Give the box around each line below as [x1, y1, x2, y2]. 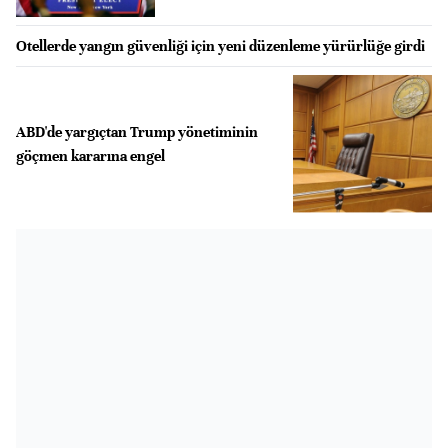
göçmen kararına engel [16, 146, 165, 165]
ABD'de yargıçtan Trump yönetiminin [16, 122, 258, 141]
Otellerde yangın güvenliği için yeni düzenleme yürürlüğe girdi [16, 36, 425, 55]
